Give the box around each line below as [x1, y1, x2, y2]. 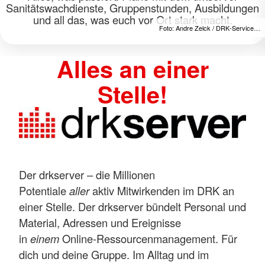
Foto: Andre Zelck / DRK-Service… [159, 23, 260, 33]
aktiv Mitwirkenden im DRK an [92, 182, 234, 198]
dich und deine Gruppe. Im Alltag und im [19, 246, 209, 262]
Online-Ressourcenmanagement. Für [62, 230, 237, 246]
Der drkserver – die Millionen [19, 166, 155, 182]
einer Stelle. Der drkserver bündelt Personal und [19, 198, 246, 214]
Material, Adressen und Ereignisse [19, 214, 181, 230]
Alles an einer [56, 52, 209, 85]
